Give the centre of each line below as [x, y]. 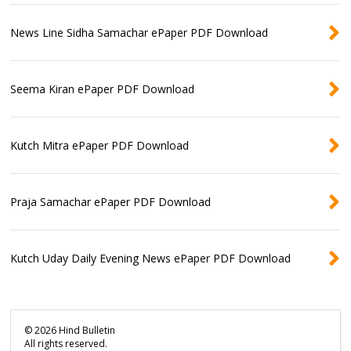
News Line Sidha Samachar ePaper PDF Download [139, 32]
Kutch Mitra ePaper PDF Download [100, 145]
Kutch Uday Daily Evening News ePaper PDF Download [151, 258]
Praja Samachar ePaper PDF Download [111, 201]
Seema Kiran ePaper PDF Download [103, 89]
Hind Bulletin [86, 330]
